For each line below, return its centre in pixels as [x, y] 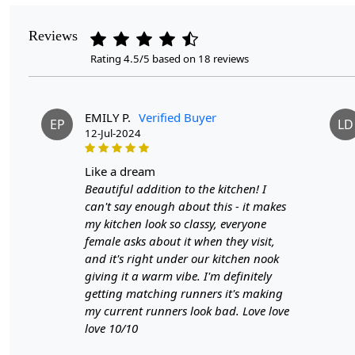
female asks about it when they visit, [180, 240]
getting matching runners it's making [184, 293]
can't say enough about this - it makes [185, 206]
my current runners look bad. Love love [187, 310]
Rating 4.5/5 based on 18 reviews [170, 58]
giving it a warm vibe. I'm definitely [178, 275]
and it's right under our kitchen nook [182, 258]
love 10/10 [111, 328]
